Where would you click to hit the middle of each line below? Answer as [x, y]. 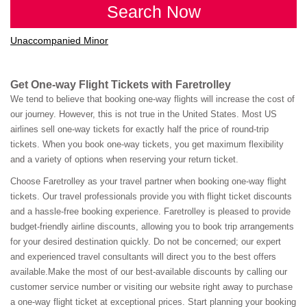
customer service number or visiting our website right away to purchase [151, 287]
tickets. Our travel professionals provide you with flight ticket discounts [151, 197]
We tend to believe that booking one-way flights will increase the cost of [152, 99]
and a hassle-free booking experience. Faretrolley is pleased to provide [150, 212]
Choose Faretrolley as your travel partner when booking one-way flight [148, 182]
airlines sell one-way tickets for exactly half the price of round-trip [139, 130]
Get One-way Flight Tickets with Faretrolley [121, 85]
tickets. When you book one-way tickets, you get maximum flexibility [147, 145]
